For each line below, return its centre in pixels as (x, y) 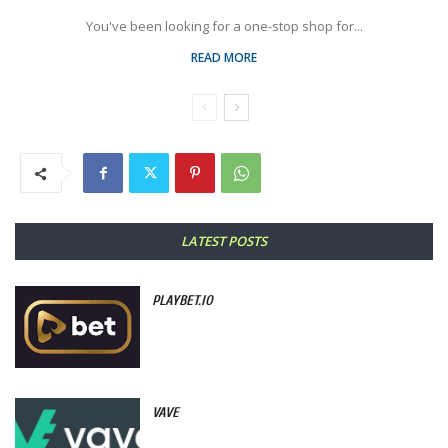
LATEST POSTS (224, 241)
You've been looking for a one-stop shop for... (224, 26)
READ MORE (224, 58)
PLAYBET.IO (183, 301)
